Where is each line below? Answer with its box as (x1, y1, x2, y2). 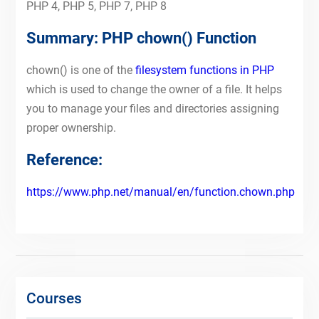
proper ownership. (26, 121, 116, 135)
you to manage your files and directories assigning (26, 102, 279, 115)
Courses (26, 290, 82, 307)
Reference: (26, 151, 103, 169)
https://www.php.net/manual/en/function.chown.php (26, 185, 295, 199)
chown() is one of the (26, 63, 135, 77)
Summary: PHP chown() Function (26, 29, 256, 47)
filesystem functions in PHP (135, 63, 274, 77)
